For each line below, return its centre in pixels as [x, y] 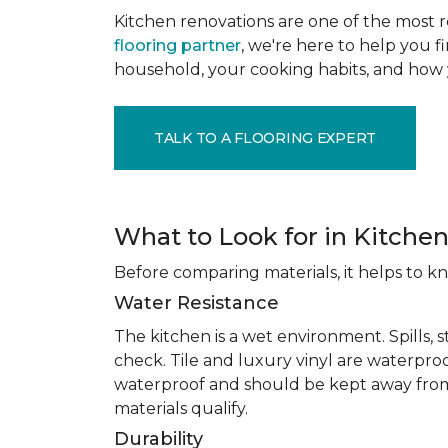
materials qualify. [181, 408]
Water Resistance [196, 303]
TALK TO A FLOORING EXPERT [265, 137]
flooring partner [177, 45]
